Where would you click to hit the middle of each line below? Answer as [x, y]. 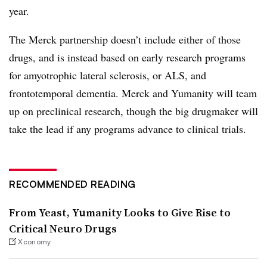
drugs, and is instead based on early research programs [127, 57]
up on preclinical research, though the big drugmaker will [133, 111]
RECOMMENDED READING [72, 184]
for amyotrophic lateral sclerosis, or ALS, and [108, 75]
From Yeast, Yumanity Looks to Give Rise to [120, 212]
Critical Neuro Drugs [63, 228]
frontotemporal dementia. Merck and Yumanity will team [133, 93]
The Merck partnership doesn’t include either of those [125, 39]
